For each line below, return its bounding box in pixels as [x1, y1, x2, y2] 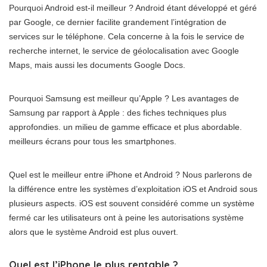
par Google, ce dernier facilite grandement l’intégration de [9, 17, 226, 27]
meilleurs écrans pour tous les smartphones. [9, 136, 176, 146]
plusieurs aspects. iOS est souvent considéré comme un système [9, 198, 254, 208]
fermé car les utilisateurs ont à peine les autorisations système [9, 212, 244, 222]
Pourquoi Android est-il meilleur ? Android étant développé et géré [9, 2, 257, 13]
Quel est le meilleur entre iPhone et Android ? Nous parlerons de [9, 169, 252, 179]
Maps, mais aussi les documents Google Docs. [9, 60, 185, 70]
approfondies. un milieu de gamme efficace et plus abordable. [9, 122, 242, 132]
